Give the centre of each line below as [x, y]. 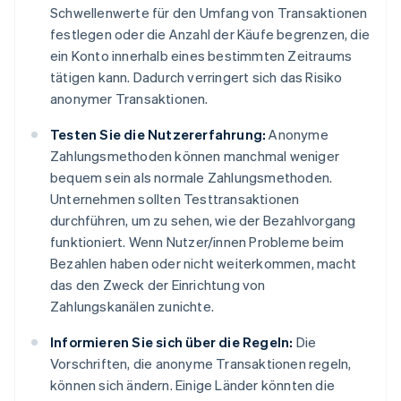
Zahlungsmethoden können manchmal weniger [195, 156]
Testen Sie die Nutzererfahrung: [158, 135]
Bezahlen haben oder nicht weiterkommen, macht [204, 264]
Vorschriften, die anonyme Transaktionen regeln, [201, 364]
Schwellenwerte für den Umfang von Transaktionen [209, 13]
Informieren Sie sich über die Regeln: [172, 342]
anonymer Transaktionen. [129, 99]
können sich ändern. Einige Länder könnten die [193, 385]
